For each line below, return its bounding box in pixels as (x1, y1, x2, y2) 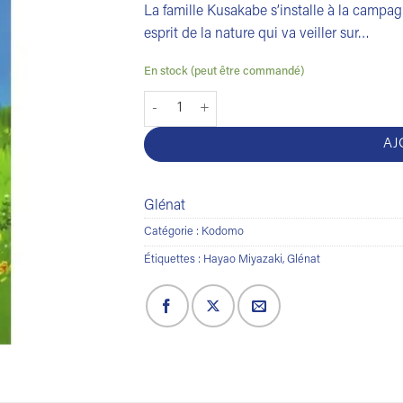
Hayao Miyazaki (203, 254, 282, 265)
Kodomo (201, 226, 244, 237)
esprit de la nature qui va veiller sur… (144, 27, 370, 41)
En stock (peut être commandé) (144, 66, 304, 77)
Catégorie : (144, 226, 201, 237)
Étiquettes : (144, 254, 203, 265)
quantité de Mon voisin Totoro (143, 93, 318, 107)
